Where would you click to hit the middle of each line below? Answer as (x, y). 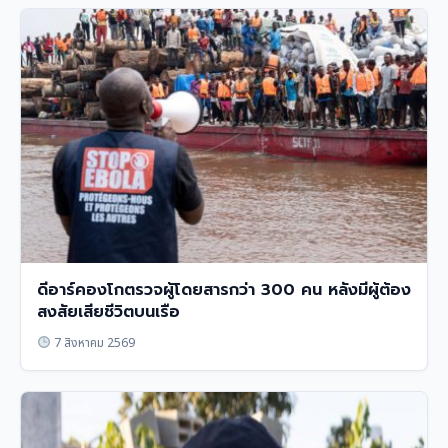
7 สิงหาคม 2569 (92, 343)
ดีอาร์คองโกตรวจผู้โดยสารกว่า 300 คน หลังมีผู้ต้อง (224, 290)
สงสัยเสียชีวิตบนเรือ (108, 312)
